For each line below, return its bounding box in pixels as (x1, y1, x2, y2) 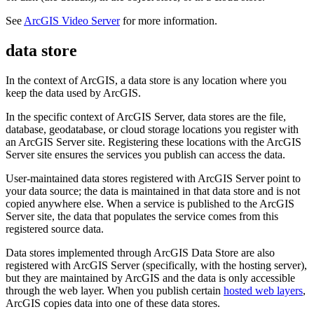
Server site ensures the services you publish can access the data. (6, 149, 285, 161)
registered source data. (6, 223, 104, 235)
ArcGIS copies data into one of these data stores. (6, 297, 220, 310)
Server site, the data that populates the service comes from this (6, 210, 278, 223)
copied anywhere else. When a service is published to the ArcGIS (6, 198, 294, 210)
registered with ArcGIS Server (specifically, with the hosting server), (6, 259, 307, 272)
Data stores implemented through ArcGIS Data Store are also (6, 247, 275, 259)
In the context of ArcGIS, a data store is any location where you (6, 74, 287, 87)
